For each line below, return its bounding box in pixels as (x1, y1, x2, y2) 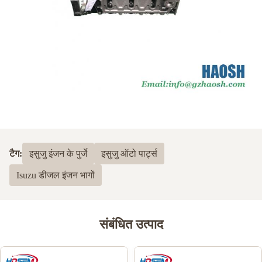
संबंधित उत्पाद (99, 217, 163, 232)
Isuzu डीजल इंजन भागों (16, 170, 95, 180)
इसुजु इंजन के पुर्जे (29, 149, 87, 158)
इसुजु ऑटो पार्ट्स (101, 149, 157, 158)
